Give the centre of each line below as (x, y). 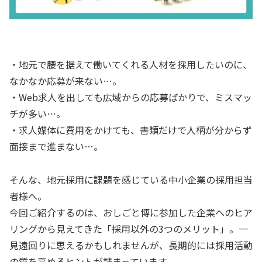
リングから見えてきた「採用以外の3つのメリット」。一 (129, 229)
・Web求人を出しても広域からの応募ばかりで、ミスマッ (131, 97)
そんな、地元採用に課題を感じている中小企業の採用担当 (131, 180)
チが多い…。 (37, 114)
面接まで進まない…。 (56, 146)
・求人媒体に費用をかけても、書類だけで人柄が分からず (131, 130)
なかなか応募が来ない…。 (65, 81)
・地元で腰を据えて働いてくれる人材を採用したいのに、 (131, 65)
